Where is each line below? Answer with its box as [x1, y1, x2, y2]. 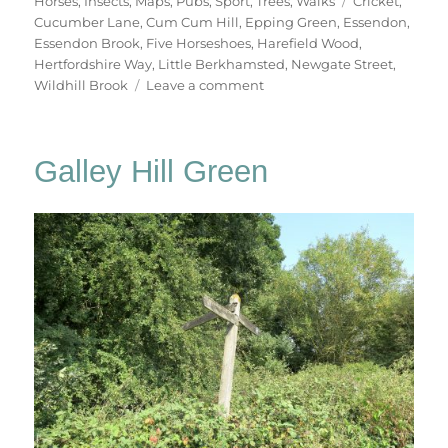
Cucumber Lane [34, 13, 141, 30]
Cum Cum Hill [146, 13, 240, 30]
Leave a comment [146, 76, 265, 93]
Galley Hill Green [34, 153, 269, 189]
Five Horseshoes [146, 34, 252, 51]
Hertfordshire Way [34, 55, 153, 72]
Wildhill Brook [34, 76, 129, 93]
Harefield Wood [257, 34, 360, 51]
